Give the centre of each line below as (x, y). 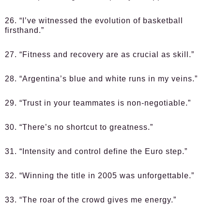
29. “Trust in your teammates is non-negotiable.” (98, 103)
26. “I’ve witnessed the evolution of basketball (94, 21)
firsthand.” (24, 30)
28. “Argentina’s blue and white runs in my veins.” (101, 79)
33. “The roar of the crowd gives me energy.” (91, 200)
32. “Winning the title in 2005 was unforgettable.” (100, 176)
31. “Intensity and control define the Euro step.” (96, 151)
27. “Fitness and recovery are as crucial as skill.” (100, 54)
